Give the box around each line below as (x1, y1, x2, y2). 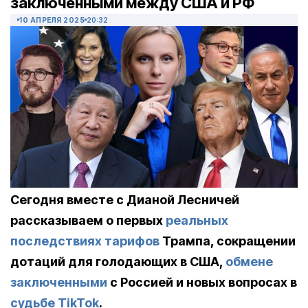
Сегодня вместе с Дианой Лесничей (10, 192, 239, 208)
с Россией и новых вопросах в (107, 275, 297, 290)
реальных (166, 213, 228, 228)
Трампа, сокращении (159, 234, 296, 249)
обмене (225, 254, 273, 269)
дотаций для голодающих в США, (10, 254, 225, 269)
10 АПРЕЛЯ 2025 (19, 16, 85, 25)
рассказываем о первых (10, 213, 166, 228)
